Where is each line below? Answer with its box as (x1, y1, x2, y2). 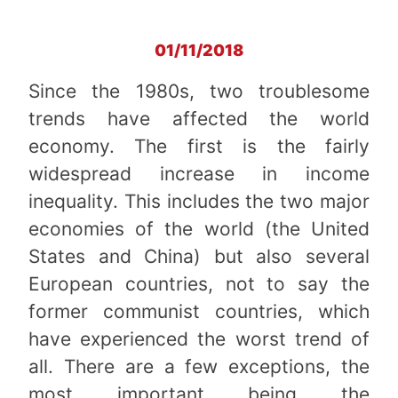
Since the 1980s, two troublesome (28, 80, 370, 103)
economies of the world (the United (28, 218, 370, 241)
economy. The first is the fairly (28, 135, 370, 158)
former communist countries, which (28, 300, 370, 323)
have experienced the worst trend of (28, 328, 370, 351)
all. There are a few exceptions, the (28, 355, 370, 378)
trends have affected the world (28, 107, 370, 131)
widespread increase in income (28, 163, 370, 186)
